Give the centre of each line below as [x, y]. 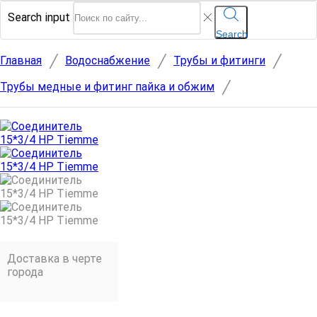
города [25, 272]
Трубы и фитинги [219, 60]
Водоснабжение [108, 60]
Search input [39, 18]
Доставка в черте [54, 258]
